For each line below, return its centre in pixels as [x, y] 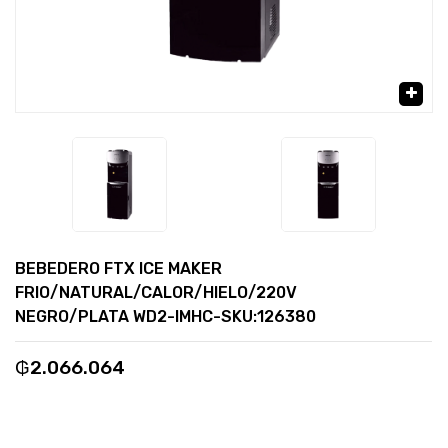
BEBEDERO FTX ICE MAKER [118, 269]
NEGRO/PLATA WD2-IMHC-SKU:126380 [165, 317]
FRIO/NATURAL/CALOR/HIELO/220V [156, 293]
